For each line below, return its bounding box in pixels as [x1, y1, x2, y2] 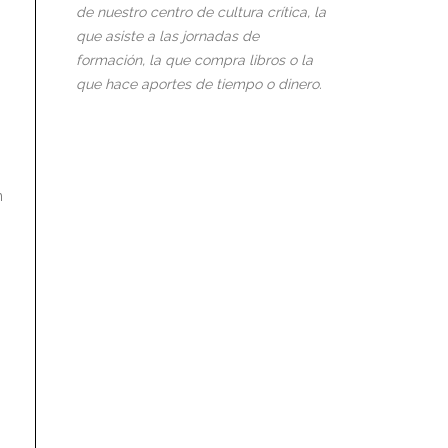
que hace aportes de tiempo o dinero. [76, 76, 322, 93]
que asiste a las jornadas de [76, 28, 259, 45]
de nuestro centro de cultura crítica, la [76, 4, 326, 21]
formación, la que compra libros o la [76, 52, 313, 69]
